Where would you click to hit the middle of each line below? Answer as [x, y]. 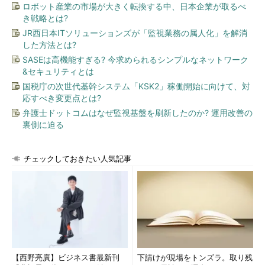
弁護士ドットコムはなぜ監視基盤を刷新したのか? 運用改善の [138, 113]
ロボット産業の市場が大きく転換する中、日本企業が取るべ [134, 6]
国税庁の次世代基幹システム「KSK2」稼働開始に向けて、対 [136, 86]
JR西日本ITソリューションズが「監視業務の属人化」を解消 [135, 33]
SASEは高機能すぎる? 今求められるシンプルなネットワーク [135, 59]
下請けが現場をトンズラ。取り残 [195, 258]
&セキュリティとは [58, 71]
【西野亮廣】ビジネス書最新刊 [66, 258]
